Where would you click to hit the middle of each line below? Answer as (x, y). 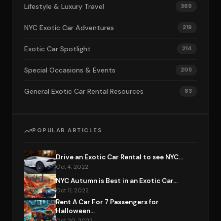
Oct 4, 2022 (72, 167)
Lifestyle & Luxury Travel (64, 6)
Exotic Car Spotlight (57, 49)
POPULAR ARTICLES (67, 130)
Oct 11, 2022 (72, 191)
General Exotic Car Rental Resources (84, 91)
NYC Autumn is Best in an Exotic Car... (117, 181)
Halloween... (75, 211)
